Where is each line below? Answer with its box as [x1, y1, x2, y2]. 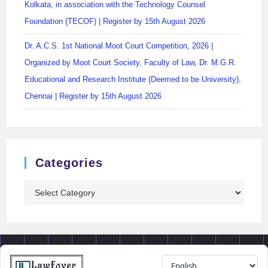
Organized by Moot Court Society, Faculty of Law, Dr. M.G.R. [25, 58, 237, 68]
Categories [35, 156, 103, 170]
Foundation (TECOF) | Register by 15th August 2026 [25, 17, 206, 26]
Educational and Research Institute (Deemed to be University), [25, 75, 242, 84]
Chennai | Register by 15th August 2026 [25, 92, 162, 101]
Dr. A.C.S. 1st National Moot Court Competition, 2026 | [25, 41, 214, 51]
